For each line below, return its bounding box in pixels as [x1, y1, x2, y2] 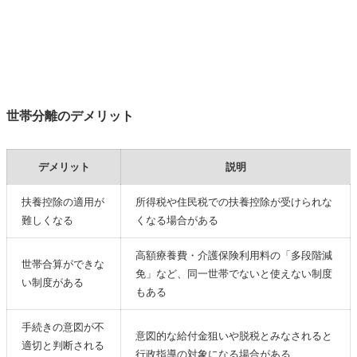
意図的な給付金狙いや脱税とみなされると [135, 329, 333, 342]
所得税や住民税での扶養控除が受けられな [135, 195, 333, 208]
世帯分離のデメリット [6, 108, 134, 123]
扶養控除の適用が [22, 195, 105, 208]
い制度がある [22, 276, 84, 288]
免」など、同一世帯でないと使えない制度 [135, 267, 333, 280]
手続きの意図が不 [22, 320, 105, 333]
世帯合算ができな [22, 257, 105, 270]
